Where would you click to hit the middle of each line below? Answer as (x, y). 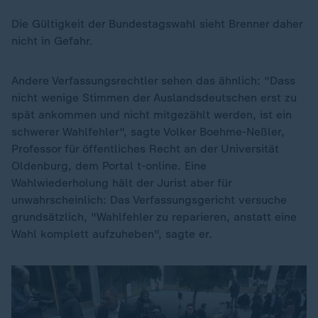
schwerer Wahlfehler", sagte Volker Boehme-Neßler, (148, 132)
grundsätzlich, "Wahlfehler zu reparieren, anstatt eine (154, 217)
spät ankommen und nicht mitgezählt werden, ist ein (152, 115)
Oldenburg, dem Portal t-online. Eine (109, 166)
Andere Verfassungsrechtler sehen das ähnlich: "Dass (153, 81)
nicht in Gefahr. (52, 41)
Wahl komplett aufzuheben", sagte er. (114, 234)
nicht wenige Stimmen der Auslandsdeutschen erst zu (154, 98)
